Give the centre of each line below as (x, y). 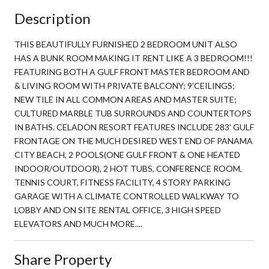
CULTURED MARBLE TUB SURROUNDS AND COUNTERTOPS (133, 113)
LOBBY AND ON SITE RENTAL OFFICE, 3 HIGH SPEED (118, 210)
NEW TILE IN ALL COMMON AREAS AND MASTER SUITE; (125, 99)
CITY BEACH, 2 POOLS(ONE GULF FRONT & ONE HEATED (127, 154)
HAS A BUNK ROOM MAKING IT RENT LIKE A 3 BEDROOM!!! (134, 58)
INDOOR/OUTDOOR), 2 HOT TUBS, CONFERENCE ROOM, (128, 168)
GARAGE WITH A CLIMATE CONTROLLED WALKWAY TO (127, 196)
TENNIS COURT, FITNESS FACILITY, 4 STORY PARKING (122, 182)
